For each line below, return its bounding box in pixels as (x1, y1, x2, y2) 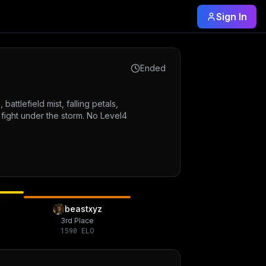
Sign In (216, 10, 247, 23)
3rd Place (61, 216, 94, 225)
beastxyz (64, 204, 102, 214)
